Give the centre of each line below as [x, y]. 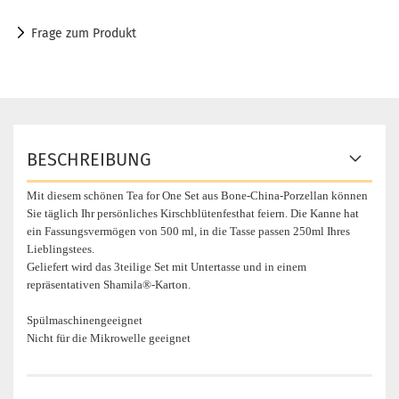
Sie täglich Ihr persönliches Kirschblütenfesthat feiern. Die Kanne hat [193, 214]
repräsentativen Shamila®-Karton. [109, 285]
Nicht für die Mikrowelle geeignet [109, 338]
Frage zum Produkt [84, 34]
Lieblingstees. [61, 249]
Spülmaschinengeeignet [85, 321]
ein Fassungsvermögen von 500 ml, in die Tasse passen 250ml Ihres [188, 232]
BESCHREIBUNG [89, 160]
